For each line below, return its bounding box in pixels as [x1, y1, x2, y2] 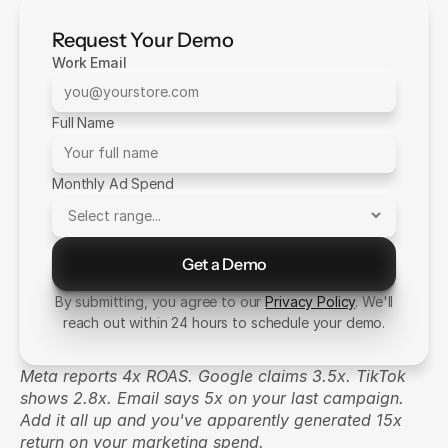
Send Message [171, 278, 277, 299]
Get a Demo [182, 253, 266, 274]
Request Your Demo [52, 28, 234, 52]
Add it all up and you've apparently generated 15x [20, 410, 402, 430]
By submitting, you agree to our [54, 293, 266, 310]
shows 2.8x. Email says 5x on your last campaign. [20, 388, 404, 408]
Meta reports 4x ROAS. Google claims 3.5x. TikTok [20, 366, 406, 386]
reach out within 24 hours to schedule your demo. [62, 314, 386, 331]
